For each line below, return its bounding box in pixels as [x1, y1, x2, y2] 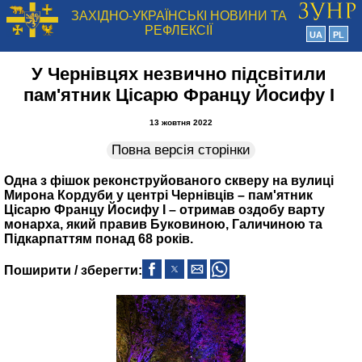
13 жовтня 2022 [149, 118, 213, 127]
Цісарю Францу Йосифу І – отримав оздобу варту [4, 203, 325, 217]
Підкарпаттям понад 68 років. [4, 232, 193, 246]
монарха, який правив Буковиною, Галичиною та [4, 217, 322, 231]
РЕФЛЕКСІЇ [145, 23, 213, 37]
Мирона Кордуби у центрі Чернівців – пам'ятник [4, 188, 313, 202]
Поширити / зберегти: [4, 263, 142, 277]
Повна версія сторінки [112, 142, 250, 158]
